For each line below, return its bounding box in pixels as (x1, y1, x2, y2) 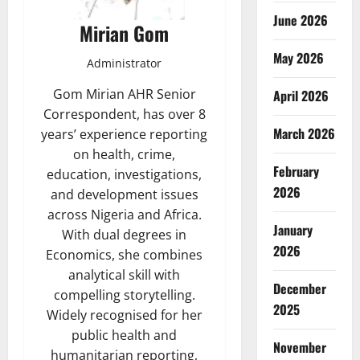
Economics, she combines (46, 245, 203, 264)
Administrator (87, 55, 162, 71)
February (272, 162, 319, 181)
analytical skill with (68, 265, 181, 284)
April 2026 (272, 86, 329, 105)
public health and (72, 325, 178, 344)
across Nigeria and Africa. (47, 205, 202, 223)
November (272, 337, 326, 357)
